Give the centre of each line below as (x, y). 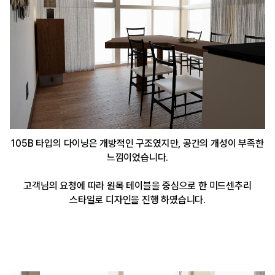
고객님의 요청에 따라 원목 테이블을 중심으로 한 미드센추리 (137, 186)
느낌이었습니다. (137, 158)
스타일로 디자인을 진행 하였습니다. (137, 200)
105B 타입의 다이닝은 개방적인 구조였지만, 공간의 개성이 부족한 (137, 144)
